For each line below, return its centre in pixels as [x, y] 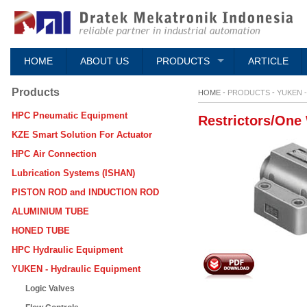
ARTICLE [268, 61]
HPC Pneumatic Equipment [70, 116]
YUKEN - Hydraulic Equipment [76, 269]
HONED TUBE [41, 231]
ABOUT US [104, 61]
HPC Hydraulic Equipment [67, 250]
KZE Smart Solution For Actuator [82, 135]
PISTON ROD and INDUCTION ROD [85, 193]
